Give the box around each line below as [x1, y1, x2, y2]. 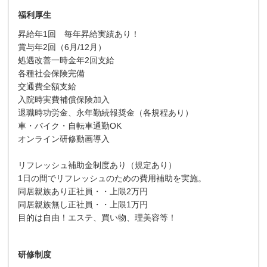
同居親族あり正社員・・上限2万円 [18, 186, 148, 196]
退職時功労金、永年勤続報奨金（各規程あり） [18, 107, 193, 117]
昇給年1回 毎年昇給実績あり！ [18, 29, 139, 39]
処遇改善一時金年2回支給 [18, 55, 114, 65]
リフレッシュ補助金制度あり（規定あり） [18, 160, 176, 170]
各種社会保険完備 [18, 68, 85, 78]
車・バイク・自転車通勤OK [18, 120, 122, 131]
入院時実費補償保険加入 [18, 94, 110, 104]
